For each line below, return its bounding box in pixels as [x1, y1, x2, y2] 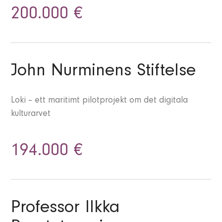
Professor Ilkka [11, 200, 120, 219]
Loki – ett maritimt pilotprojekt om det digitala [11, 97, 188, 106]
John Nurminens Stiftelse [11, 63, 196, 82]
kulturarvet [11, 110, 51, 119]
